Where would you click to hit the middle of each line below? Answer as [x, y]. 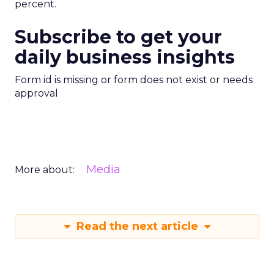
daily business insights [125, 57]
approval [36, 93]
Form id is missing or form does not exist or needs [134, 80]
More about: [45, 170]
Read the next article [137, 226]
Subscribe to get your [118, 37]
